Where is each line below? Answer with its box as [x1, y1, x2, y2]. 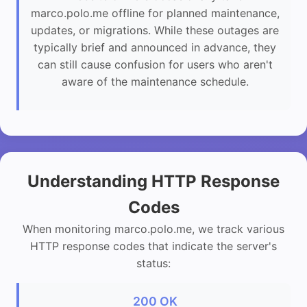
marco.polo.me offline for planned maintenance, [30, 6, 280, 21]
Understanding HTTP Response [27, 171, 280, 192]
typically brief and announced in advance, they [34, 40, 276, 55]
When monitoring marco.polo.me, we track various [23, 222, 284, 236]
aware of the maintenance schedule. [61, 75, 249, 89]
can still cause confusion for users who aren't [37, 58, 273, 72]
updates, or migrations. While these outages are [31, 23, 279, 38]
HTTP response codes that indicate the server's [30, 239, 277, 254]
